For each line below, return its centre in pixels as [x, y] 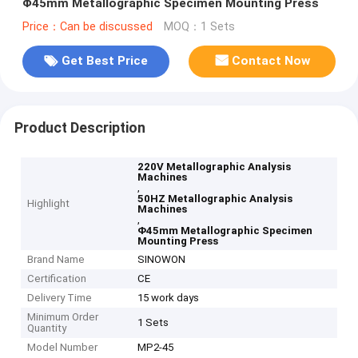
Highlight [49, 204]
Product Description [80, 127]
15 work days [169, 298]
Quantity [47, 328]
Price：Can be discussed [87, 26]
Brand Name [56, 260]
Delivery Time [60, 298]
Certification [57, 279]
